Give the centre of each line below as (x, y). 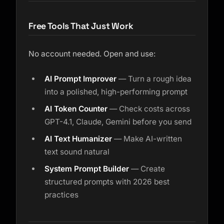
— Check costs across (149, 109)
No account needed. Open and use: (92, 54)
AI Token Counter (76, 109)
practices (61, 195)
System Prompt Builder (87, 169)
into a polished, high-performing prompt (116, 92)
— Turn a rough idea (154, 79)
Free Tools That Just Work (81, 26)
